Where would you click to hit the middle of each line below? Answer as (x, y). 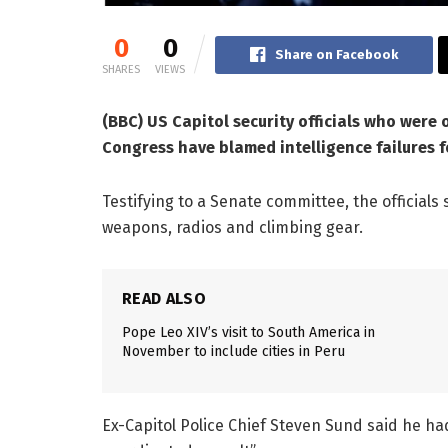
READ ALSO (164, 299)
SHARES (121, 70)
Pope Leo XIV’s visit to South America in (248, 333)
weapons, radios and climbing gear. (232, 228)
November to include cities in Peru (233, 352)
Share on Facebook (336, 55)
